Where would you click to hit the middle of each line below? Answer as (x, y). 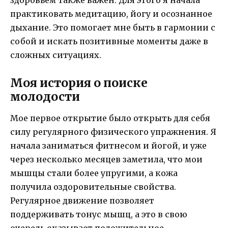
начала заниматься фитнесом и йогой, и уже (108, 146)
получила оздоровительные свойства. (93, 187)
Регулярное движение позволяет (82, 201)
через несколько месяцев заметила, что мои (106, 159)
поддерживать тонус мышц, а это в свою (99, 214)
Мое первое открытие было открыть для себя (110, 118)
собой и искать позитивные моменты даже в (109, 41)
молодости (45, 96)
